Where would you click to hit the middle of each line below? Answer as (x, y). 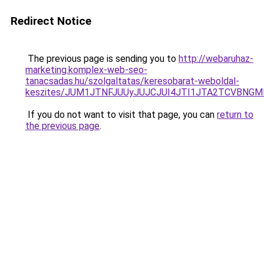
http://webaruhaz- (216, 59)
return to (235, 115)
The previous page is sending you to (102, 59)
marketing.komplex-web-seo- (86, 70)
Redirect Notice (51, 21)
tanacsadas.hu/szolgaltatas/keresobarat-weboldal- (132, 81)
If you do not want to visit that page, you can (121, 115)
